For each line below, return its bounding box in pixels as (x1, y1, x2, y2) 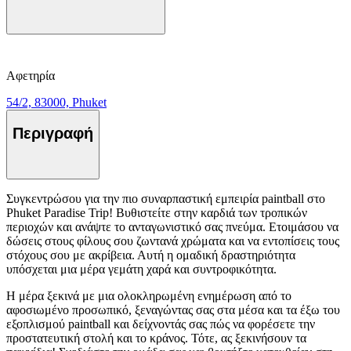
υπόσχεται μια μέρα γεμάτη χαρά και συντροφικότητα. (6, 262, 277, 276)
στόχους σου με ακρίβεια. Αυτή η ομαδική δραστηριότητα (6, 248, 295, 262)
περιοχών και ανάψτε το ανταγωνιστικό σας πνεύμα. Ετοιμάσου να (6, 219, 338, 233)
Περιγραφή (13, 125, 93, 143)
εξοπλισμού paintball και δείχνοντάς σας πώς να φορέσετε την (6, 317, 315, 331)
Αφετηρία (6, 68, 55, 82)
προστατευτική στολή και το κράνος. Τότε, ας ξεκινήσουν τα (6, 331, 306, 345)
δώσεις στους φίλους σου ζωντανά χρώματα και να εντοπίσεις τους (6, 233, 339, 248)
